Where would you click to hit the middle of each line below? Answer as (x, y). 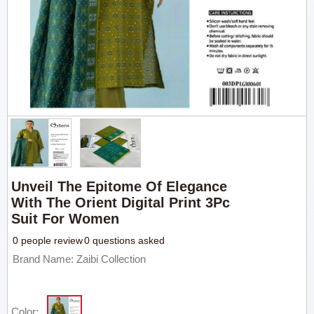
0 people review (48, 240)
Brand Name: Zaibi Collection (80, 259)
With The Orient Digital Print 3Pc (121, 203)
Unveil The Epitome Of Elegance (120, 186)
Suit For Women (66, 219)
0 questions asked (125, 240)
